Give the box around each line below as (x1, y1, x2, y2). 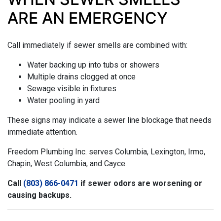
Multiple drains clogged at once (27, 72, 136, 81)
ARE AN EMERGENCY (7, 8, 168, 28)
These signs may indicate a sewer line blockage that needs (7, 115, 212, 125)
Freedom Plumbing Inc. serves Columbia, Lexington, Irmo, (7, 147, 205, 156)
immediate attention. (7, 127, 77, 137)
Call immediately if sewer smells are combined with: (7, 40, 187, 50)
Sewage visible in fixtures (27, 83, 116, 93)
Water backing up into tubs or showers (27, 60, 159, 70)
